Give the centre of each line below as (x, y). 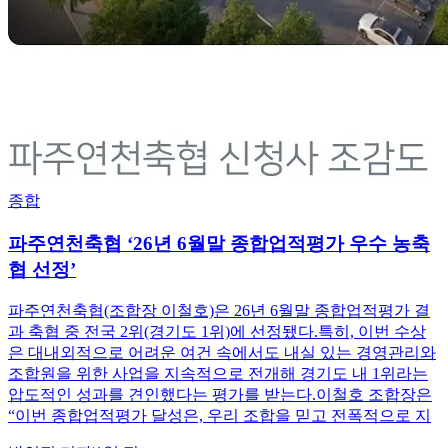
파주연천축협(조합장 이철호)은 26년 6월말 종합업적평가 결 (219, 311)
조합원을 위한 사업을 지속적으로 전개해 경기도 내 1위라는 (218, 374)
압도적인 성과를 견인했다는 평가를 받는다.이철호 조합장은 (220, 395)
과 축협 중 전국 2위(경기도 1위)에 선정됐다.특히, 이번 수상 (217, 332)
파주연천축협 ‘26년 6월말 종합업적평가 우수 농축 (219, 243)
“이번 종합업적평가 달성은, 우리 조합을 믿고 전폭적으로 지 (219, 416)
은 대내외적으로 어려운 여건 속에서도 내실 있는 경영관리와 (222, 353)
